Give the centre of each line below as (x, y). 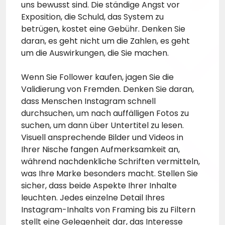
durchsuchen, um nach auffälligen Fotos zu (105, 114)
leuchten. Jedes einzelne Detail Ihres (93, 198)
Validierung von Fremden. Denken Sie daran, (107, 89)
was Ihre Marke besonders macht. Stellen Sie (109, 174)
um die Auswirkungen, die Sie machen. (95, 53)
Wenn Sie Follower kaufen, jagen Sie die (97, 77)
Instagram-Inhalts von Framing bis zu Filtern (108, 210)
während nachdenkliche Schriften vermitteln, (110, 162)
